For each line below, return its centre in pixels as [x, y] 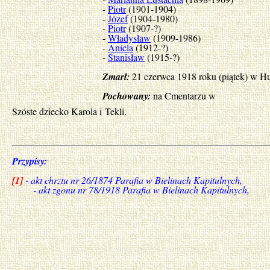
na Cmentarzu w [183, 96]
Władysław [129, 38]
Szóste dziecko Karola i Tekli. [69, 111]
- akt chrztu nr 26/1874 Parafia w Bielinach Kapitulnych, [134, 180]
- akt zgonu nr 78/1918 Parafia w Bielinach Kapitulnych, [131, 190]
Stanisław [126, 57]
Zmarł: [116, 77]
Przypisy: [30, 161]
